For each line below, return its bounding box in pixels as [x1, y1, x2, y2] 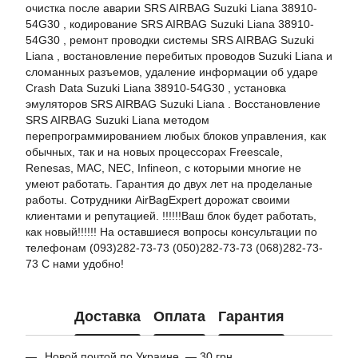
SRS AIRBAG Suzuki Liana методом [26, 113, 209, 126]
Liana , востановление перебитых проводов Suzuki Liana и [26, 50, 332, 62]
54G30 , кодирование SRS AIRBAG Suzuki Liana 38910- [26, 18, 314, 30]
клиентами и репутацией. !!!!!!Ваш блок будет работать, [26, 209, 316, 222]
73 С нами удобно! [26, 257, 124, 270]
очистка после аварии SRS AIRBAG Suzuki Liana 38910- [26, 2, 317, 14]
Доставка [74, 308, 141, 324]
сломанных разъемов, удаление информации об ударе [26, 66, 318, 78]
